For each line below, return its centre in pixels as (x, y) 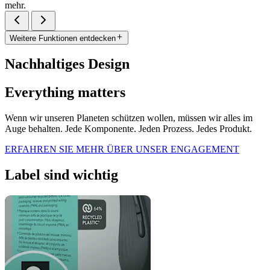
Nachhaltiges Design (67, 64)
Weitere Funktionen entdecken (63, 38)
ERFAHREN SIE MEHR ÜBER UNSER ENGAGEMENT (122, 149)
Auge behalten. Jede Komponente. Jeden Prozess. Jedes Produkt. (128, 129)
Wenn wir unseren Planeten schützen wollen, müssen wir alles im (129, 118)
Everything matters (65, 93)
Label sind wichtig (61, 175)
